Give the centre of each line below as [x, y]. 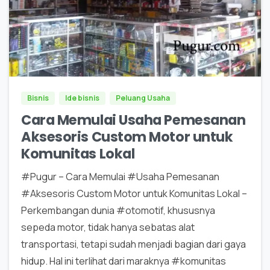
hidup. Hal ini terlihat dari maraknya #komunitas [124, 261]
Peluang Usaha [143, 98]
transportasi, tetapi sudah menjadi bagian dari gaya [133, 244]
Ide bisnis [82, 98]
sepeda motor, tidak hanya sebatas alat [108, 227]
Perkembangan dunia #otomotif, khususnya [118, 210]
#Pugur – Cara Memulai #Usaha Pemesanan [120, 176]
